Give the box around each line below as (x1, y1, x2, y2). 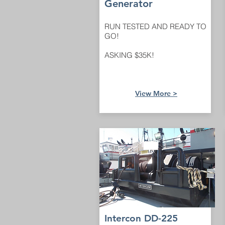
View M (135, 89, 160, 98)
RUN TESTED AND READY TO (104, 22, 206, 31)
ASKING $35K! (104, 50, 154, 60)
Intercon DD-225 (104, 212, 178, 224)
